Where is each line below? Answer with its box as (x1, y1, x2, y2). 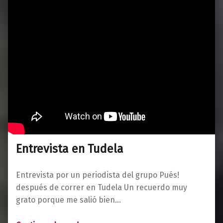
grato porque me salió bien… (16, 195, 121, 205)
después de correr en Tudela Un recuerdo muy (16, 182, 187, 192)
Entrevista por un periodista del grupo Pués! (16, 170, 179, 180)
